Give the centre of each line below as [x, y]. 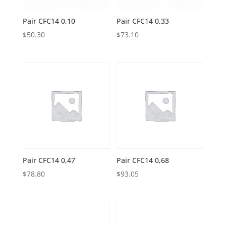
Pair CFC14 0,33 [143, 21]
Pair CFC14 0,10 [49, 21]
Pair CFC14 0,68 [143, 160]
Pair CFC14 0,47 [49, 160]
